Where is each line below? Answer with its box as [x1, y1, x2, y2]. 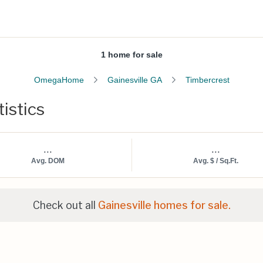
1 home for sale [100, 50, 163, 59]
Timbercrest [185, 75, 230, 85]
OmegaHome [33, 75, 84, 85]
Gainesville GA [107, 75, 162, 85]
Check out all [32, 199, 98, 211]
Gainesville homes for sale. [97, 199, 231, 211]
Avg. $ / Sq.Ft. [193, 157, 239, 165]
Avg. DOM [31, 157, 65, 165]
